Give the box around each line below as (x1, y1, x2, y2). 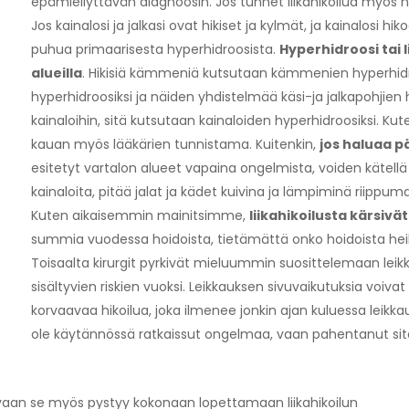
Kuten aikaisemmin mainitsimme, (30, 205, 249, 225)
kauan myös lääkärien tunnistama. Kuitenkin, (30, 134, 320, 153)
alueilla (30, 63, 82, 82)
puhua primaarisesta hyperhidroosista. (30, 39, 279, 58)
